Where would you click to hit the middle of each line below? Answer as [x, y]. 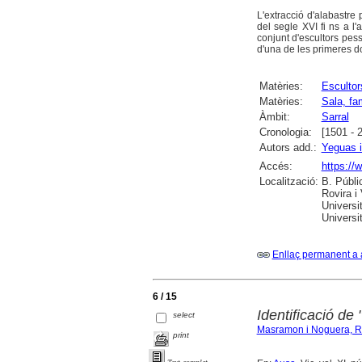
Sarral [335, 117]
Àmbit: [274, 117]
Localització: [288, 182]
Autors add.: [288, 148]
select [184, 315]
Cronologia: [285, 133]
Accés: [276, 166]
